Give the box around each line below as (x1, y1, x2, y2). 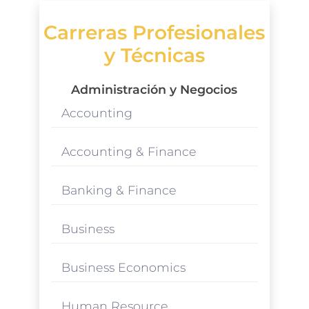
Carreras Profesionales (43, 20, 266, 44)
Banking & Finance (61, 182, 177, 197)
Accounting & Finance (61, 143, 197, 159)
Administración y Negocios (71, 81, 238, 97)
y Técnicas (103, 43, 205, 67)
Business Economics (61, 259, 186, 275)
